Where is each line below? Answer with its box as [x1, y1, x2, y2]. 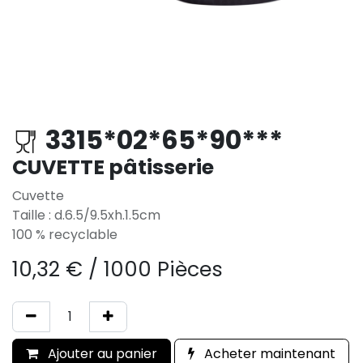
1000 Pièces [104, 255, 223, 284]
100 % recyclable [12, 225, 117, 244]
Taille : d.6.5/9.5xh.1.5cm [12, 206, 160, 224]
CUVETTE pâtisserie [12, 153, 214, 181]
